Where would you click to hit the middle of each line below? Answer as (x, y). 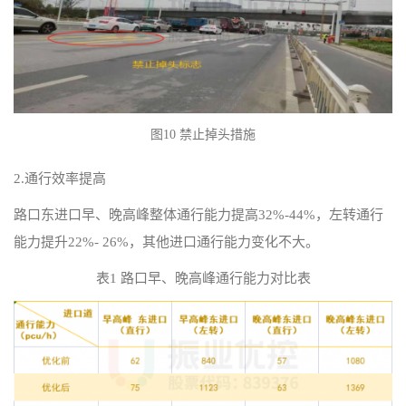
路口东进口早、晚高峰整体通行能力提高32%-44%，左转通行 (198, 214)
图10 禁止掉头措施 (203, 134)
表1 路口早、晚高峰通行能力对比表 (203, 278)
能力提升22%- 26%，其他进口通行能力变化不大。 (166, 242)
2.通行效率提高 (60, 178)
